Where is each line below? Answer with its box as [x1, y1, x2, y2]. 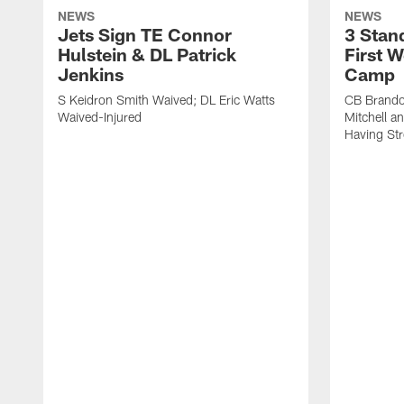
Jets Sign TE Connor [58, 23, 232, 46]
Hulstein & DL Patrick [58, 43, 236, 66]
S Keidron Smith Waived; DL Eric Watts [58, 92, 275, 108]
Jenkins [58, 63, 124, 86]
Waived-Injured [58, 109, 142, 125]
